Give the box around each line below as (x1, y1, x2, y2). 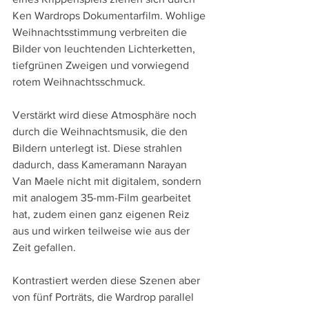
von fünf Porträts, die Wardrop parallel (12, 291, 197, 303)
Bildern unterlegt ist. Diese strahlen (12, 142, 185, 154)
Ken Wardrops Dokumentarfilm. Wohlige (12, 10, 208, 22)
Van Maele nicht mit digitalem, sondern (12, 175, 204, 188)
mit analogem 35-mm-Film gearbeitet (12, 192, 194, 204)
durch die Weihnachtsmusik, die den (12, 126, 190, 138)
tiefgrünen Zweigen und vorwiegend (12, 59, 192, 72)
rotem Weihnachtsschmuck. (12, 76, 148, 88)
